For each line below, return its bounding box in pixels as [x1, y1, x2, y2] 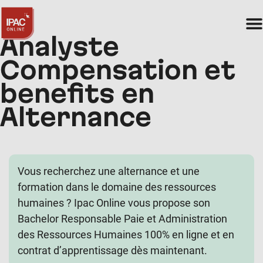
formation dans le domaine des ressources [18, 181, 216, 194]
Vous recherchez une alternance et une [18, 165, 200, 178]
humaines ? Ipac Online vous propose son [18, 197, 210, 210]
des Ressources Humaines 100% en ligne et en [18, 228, 234, 241]
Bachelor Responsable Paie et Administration [18, 213, 227, 225]
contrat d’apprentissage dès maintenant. [18, 244, 207, 257]
